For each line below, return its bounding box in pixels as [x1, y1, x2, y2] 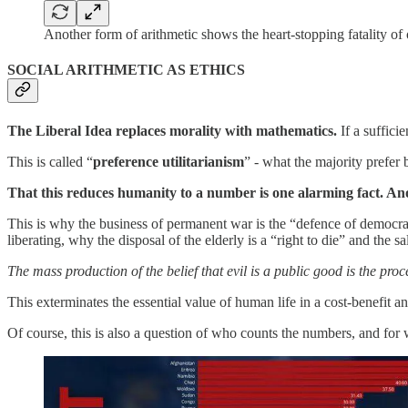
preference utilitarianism [93, 153, 244, 169]
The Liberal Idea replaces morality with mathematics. [7, 122, 337, 138]
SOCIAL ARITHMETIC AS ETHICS [7, 62, 245, 78]
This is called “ [7, 153, 93, 169]
